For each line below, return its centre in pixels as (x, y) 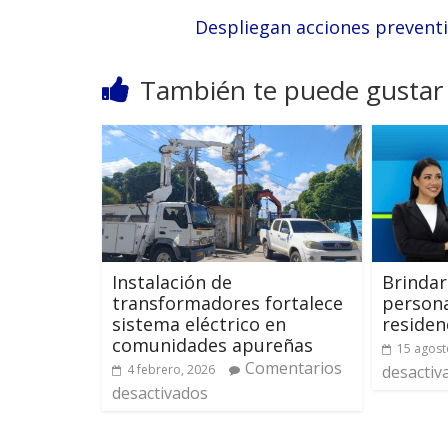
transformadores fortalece (227, 302)
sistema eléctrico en (199, 323)
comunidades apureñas (212, 344)
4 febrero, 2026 (171, 369)
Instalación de (172, 281)
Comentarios (293, 367)
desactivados (160, 392)
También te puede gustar (291, 90)
